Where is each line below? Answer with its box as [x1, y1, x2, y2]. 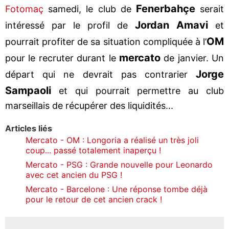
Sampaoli [5, 84, 51, 97]
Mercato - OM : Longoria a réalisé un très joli [26, 134, 199, 145]
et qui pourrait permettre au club [51, 85, 224, 96]
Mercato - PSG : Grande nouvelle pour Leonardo [26, 159, 213, 170]
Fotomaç [5, 3, 43, 14]
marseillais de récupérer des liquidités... [5, 100, 173, 111]
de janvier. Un [160, 52, 224, 63]
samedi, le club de [43, 3, 136, 14]
